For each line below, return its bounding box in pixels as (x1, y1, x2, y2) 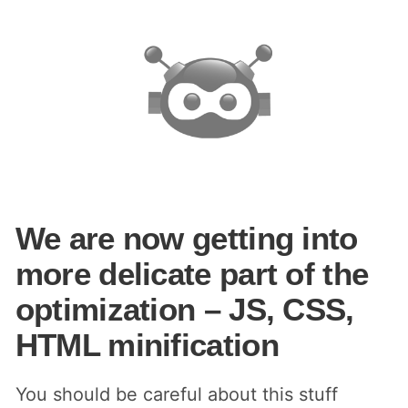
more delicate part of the (15, 255, 369, 291)
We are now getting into (15, 219, 358, 256)
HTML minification (15, 326, 279, 362)
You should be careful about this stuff (15, 382, 338, 405)
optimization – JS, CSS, (15, 291, 354, 327)
